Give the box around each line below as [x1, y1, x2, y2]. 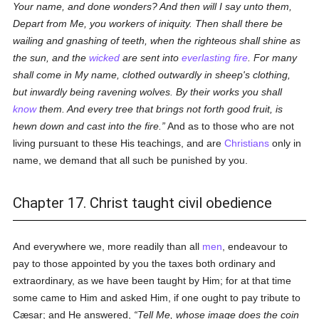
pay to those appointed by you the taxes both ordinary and [13, 258, 276, 269]
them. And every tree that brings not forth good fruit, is [36, 103, 283, 115]
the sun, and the [13, 52, 90, 63]
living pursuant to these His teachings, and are [13, 137, 225, 149]
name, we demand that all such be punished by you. [13, 155, 249, 166]
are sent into [120, 52, 182, 63]
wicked [89, 52, 120, 63]
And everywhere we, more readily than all [13, 241, 203, 252]
